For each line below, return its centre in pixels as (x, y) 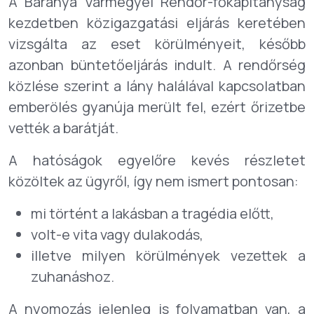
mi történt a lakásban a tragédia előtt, (152, 213)
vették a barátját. (63, 128)
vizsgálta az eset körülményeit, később (157, 44)
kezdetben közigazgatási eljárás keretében (157, 23)
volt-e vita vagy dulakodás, (117, 234)
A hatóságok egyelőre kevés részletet (157, 160)
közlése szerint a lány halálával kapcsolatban (157, 86)
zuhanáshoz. (73, 277)
